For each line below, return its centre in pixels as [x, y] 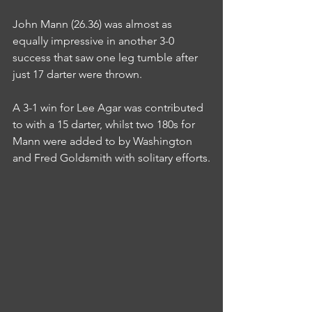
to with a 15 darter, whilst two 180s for [105, 125]
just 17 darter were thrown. [77, 75]
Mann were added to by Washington [104, 141]
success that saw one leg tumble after [107, 58]
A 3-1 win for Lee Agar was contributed [109, 108]
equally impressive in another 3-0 [95, 41]
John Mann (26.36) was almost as [94, 24]
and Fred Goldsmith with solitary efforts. [111, 158]
